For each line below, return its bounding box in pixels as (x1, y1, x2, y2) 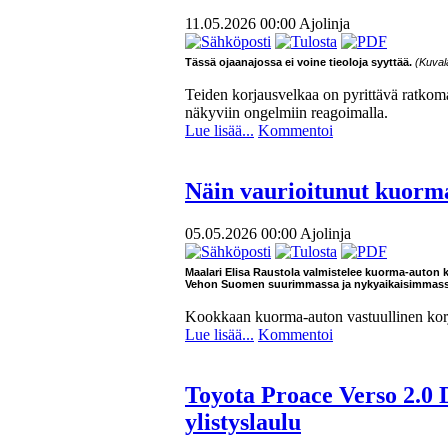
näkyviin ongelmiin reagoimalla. (185, 104, 388, 122)
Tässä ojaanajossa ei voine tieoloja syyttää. (185, 56, 412, 69)
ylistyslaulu (185, 409, 301, 436)
